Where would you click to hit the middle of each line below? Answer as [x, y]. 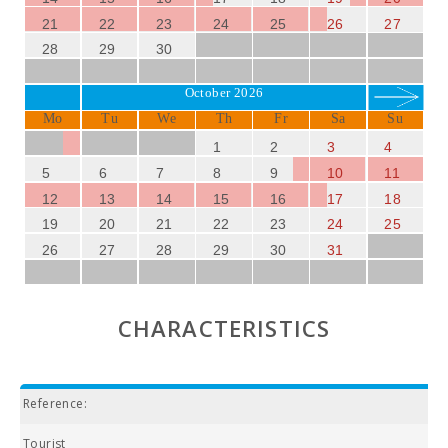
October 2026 [224, 92]
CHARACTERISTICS [224, 327]
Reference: [55, 403]
